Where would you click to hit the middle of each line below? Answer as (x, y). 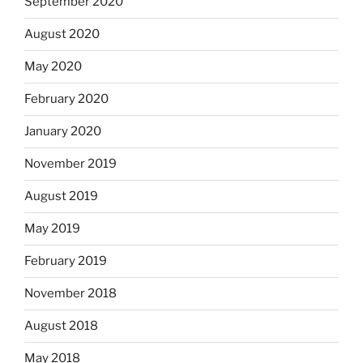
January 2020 (63, 132)
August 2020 (62, 34)
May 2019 (52, 229)
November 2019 (70, 164)
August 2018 (61, 326)
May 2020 (53, 67)
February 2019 (66, 261)
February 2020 (66, 99)
